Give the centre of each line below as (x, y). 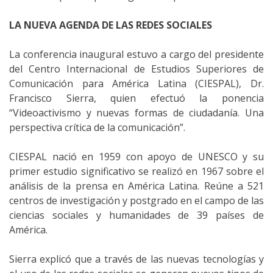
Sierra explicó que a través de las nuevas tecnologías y (136, 259)
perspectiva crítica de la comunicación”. (97, 127)
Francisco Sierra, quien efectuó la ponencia (136, 98)
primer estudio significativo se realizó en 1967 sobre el (136, 171)
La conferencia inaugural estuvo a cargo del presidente (136, 54)
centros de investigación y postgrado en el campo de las (136, 200)
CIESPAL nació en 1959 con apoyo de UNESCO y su (136, 156)
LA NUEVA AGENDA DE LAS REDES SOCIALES (111, 25)
